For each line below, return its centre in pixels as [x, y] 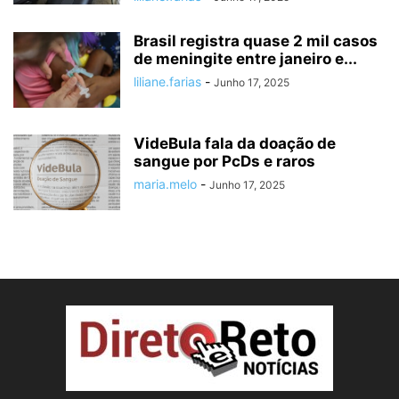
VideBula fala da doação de [235, 144]
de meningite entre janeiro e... [245, 59]
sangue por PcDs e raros [224, 162]
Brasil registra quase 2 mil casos [256, 41]
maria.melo [165, 184]
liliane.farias [167, 82]
